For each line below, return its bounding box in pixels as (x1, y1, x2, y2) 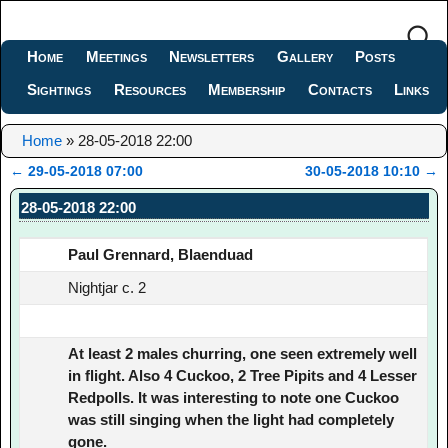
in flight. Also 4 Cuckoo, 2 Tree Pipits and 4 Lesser (68, 366, 418, 384)
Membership (208, 81, 286, 98)
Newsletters (169, 48, 255, 65)
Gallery (276, 48, 333, 65)
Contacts (307, 81, 372, 98)
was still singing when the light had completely (68, 410, 395, 428)
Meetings (85, 48, 147, 65)
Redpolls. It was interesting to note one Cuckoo (68, 388, 400, 406)
